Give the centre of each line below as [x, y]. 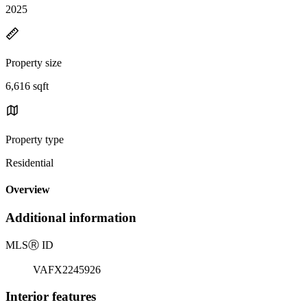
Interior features [51, 296]
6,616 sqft [27, 86]
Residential [29, 162]
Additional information [71, 218]
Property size [34, 62]
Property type [35, 139]
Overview [28, 190]
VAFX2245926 [67, 270]
